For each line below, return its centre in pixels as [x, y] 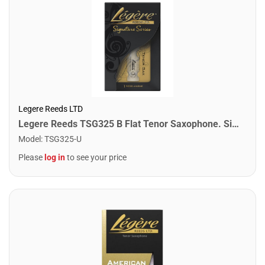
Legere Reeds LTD [51, 109]
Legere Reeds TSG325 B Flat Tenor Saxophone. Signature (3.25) [235, 124]
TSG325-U [63, 139]
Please [31, 157]
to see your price [96, 157]
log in [55, 157]
